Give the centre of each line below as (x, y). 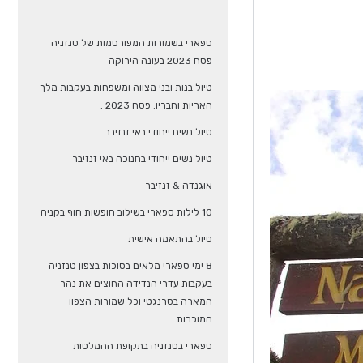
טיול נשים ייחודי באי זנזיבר (158, 132)
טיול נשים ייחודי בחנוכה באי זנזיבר (142, 159)
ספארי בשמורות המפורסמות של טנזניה (131, 43)
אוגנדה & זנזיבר (178, 186)
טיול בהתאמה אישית (170, 239)
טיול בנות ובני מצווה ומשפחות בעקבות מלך (126, 88)
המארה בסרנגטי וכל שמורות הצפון (140, 301)
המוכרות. (193, 319)
